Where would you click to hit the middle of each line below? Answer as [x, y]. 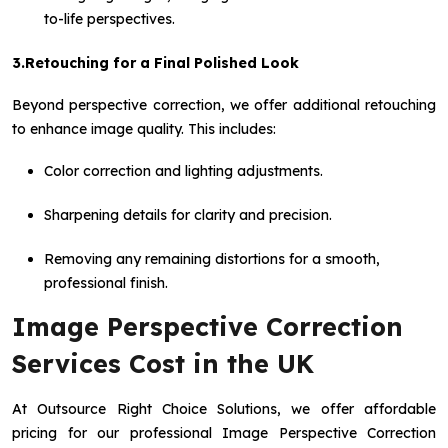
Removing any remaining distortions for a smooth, [212, 259]
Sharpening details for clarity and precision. [188, 215]
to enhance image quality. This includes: [144, 129]
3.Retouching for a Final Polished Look [155, 63]
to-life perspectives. [109, 19]
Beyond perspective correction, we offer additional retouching [224, 105]
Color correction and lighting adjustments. [183, 171]
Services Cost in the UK [163, 363]
